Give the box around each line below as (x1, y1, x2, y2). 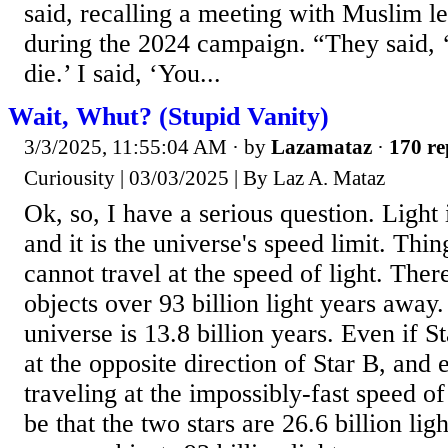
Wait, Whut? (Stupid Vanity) (8, 101, 329, 131)
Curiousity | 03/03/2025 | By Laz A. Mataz (24, 166, 385, 191)
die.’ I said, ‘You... (24, 58, 221, 88)
